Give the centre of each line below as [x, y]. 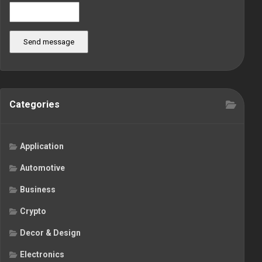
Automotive [42, 168]
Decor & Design [50, 233]
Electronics [42, 255]
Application [42, 146]
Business [38, 190]
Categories [35, 105]
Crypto [33, 211]
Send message [49, 42]
